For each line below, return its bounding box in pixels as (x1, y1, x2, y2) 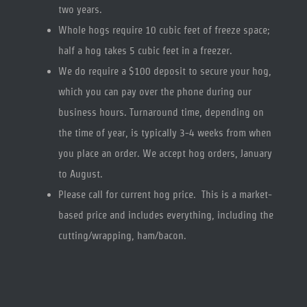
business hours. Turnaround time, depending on (58, 106, 264, 119)
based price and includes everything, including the (58, 209, 273, 221)
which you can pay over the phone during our (58, 86, 251, 98)
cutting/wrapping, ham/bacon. (58, 230, 186, 242)
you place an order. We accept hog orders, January (58, 147, 272, 160)
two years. (58, 3, 102, 16)
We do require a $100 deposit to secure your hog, (58, 65, 271, 77)
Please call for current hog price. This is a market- (58, 188, 272, 201)
